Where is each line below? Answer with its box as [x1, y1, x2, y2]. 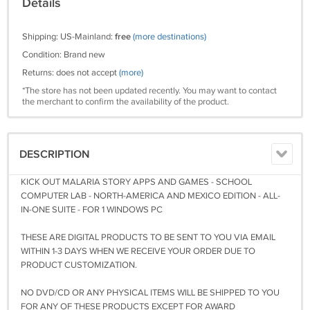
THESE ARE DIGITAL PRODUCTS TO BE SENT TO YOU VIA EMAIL [21, 232, 275, 243]
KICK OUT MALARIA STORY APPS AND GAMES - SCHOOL [21, 176, 252, 188]
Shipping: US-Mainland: [22, 31, 115, 42]
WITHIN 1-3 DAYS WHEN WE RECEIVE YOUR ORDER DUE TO [21, 246, 255, 257]
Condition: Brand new [22, 49, 105, 60]
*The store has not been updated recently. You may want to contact [22, 85, 277, 96]
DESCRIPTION [19, 148, 90, 161]
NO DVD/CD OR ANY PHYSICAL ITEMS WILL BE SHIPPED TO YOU [21, 287, 280, 298]
